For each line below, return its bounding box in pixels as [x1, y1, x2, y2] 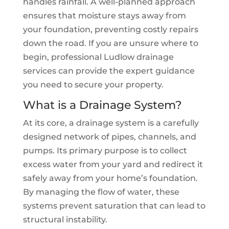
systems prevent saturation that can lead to [22, 201, 205, 211]
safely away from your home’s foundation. [22, 173, 198, 183]
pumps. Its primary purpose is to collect [22, 146, 187, 155]
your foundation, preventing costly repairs [22, 25, 198, 34]
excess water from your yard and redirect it [22, 159, 203, 169]
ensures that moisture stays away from [22, 11, 186, 20]
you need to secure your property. [22, 80, 164, 89]
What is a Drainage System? [22, 98, 182, 112]
